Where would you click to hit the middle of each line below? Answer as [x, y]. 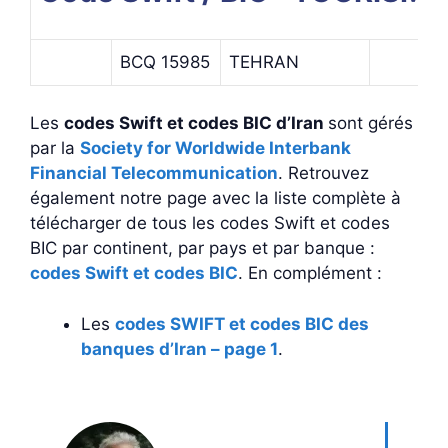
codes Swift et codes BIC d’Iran [196, 123]
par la [55, 148]
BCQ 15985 [165, 61]
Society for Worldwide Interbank [215, 148]
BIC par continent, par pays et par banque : [202, 248]
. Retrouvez [323, 173]
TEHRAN [264, 61]
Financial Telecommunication [154, 173]
